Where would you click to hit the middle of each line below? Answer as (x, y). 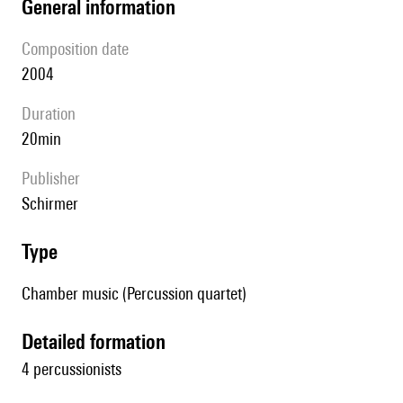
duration (54, 114)
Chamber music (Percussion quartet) (134, 294)
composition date (80, 49)
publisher (55, 179)
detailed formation (99, 342)
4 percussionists (72, 369)
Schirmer (54, 204)
